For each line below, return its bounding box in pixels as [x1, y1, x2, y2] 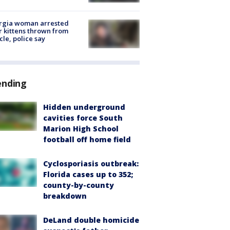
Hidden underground [43, 102, 125, 112]
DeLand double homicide [43, 215, 139, 225]
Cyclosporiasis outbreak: [43, 159, 139, 169]
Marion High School [43, 124, 119, 134]
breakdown [43, 191, 87, 201]
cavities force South [43, 113, 123, 123]
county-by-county [43, 180, 114, 190]
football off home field [43, 135, 131, 145]
